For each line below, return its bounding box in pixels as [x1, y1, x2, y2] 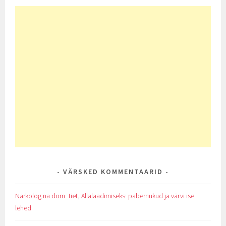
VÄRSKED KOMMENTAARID [63, 167, 163, 177]
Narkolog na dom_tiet [15, 191, 78, 201]
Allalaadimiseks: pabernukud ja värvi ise [81, 191, 195, 201]
